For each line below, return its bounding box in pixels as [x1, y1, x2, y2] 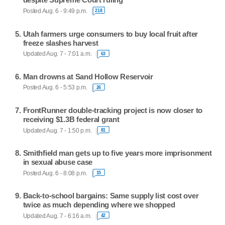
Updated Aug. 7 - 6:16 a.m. [23, 212, 92, 219]
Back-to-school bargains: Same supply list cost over [23, 191, 199, 200]
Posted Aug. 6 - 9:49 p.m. [23, 8, 87, 14]
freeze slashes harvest [23, 38, 98, 47]
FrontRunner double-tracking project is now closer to [23, 106, 203, 115]
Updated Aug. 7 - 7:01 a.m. [23, 51, 92, 57]
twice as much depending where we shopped [23, 200, 175, 209]
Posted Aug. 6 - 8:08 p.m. [23, 170, 87, 176]
